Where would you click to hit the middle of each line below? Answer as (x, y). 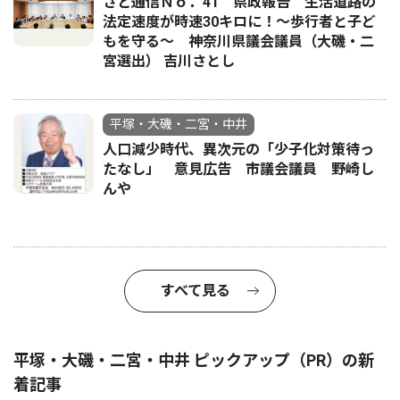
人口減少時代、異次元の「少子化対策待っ (238, 150)
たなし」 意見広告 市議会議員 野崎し (238, 170)
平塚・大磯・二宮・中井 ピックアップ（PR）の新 (194, 361)
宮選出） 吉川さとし (169, 62)
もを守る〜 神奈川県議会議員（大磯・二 (238, 42)
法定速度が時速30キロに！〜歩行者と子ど (239, 22)
